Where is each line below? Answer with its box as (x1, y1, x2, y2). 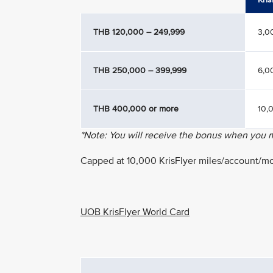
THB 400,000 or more (93, 103, 179, 114)
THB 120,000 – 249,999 (93, 26, 185, 37)
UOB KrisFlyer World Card (80, 205, 190, 218)
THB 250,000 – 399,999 (93, 65, 186, 76)
